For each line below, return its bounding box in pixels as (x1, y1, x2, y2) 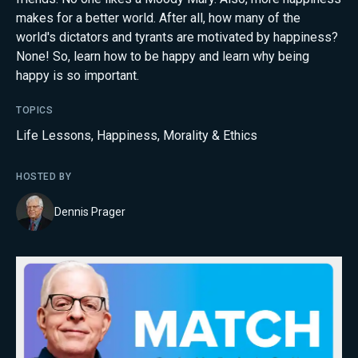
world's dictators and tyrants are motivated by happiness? (16, 30, 338, 45)
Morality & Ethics (163, 128, 257, 143)
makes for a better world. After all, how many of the (16, 10, 300, 26)
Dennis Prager (54, 205, 125, 218)
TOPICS (16, 105, 54, 116)
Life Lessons (16, 128, 91, 143)
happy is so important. (16, 68, 139, 83)
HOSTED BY (16, 171, 72, 182)
